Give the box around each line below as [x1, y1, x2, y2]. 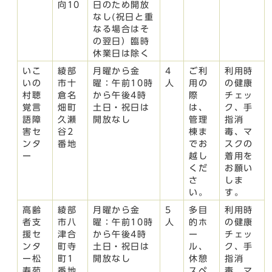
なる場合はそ [93, 24, 150, 33]
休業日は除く [93, 49, 150, 58]
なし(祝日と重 [93, 12, 154, 21]
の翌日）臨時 [93, 36, 150, 46]
